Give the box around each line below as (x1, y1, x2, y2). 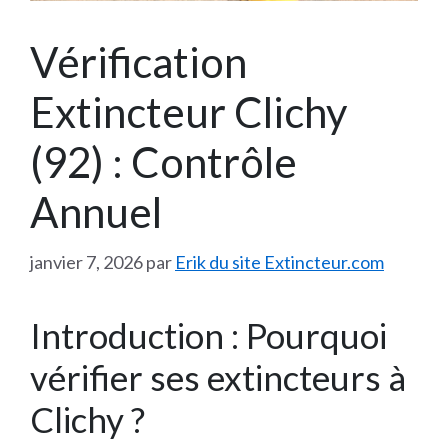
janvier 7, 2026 (30, 251, 143, 274)
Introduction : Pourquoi (30, 314, 387, 357)
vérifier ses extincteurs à (30, 356, 406, 399)
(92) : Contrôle (30, 137, 297, 188)
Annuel (30, 187, 162, 238)
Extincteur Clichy (30, 87, 348, 138)
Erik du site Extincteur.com (175, 251, 384, 274)
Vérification (30, 37, 247, 88)
